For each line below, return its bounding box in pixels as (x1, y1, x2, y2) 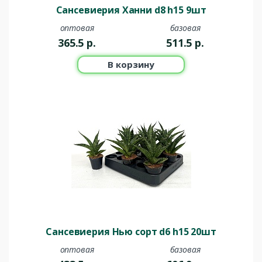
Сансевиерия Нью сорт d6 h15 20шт (46, 225, 216, 239)
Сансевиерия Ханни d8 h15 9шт (56, 4, 206, 17)
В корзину (108, 58, 154, 71)
